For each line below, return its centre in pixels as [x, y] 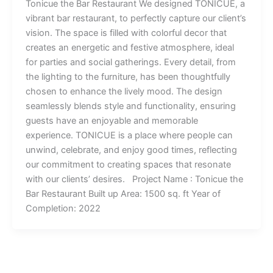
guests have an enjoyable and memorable [112, 120]
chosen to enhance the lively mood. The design [124, 91]
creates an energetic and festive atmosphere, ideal [129, 47]
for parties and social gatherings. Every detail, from [130, 62]
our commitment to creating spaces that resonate [128, 164]
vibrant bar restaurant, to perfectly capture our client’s [136, 18]
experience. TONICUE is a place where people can [129, 135]
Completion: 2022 [63, 208]
